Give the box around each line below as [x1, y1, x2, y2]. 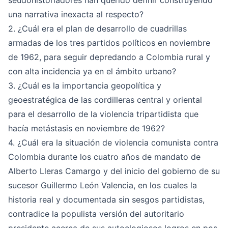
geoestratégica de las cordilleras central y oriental [8, 95, 202, 105]
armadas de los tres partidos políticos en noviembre [8, 38, 210, 48]
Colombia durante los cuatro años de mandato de [8, 152, 201, 162]
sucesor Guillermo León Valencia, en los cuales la [8, 180, 197, 190]
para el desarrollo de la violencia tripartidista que [8, 109, 198, 119]
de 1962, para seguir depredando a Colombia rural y [8, 52, 210, 62]
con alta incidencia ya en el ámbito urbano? [8, 66, 176, 76]
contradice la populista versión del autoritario [8, 209, 184, 219]
